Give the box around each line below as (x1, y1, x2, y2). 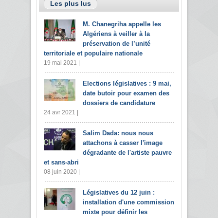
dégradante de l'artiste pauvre (83, 148, 172, 156)
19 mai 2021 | (44, 59, 80, 66)
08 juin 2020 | (44, 168, 80, 175)
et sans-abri (44, 158, 79, 166)
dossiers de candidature (83, 99, 155, 107)
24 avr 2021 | (44, 109, 78, 116)
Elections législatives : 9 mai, (83, 79, 171, 87)
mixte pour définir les (83, 208, 147, 216)
